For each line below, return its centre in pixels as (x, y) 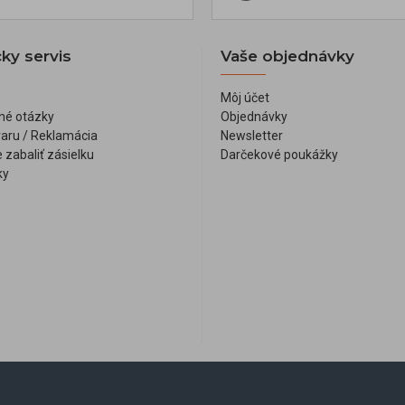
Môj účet (245, 98)
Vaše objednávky (287, 57)
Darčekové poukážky (279, 155)
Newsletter (252, 136)
